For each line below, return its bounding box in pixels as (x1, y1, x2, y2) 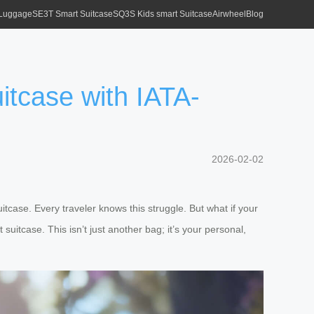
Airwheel (212, 9, 246, 20)
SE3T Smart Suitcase (32, 9, 113, 20)
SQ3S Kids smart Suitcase (113, 9, 212, 20)
